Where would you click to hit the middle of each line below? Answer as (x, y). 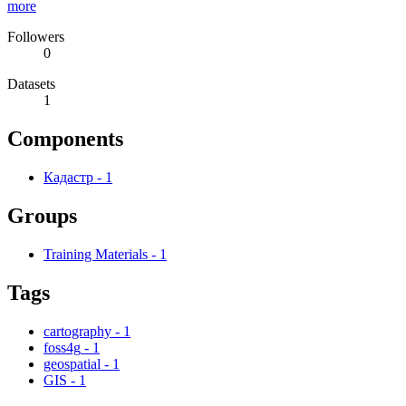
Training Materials (96, 255)
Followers (36, 37)
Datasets (31, 84)
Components (65, 139)
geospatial (72, 363)
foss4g (62, 347)
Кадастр (68, 178)
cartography (77, 331)
